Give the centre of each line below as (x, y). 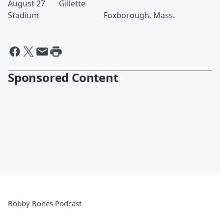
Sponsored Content (63, 77)
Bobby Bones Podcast (45, 203)
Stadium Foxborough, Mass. (91, 15)
